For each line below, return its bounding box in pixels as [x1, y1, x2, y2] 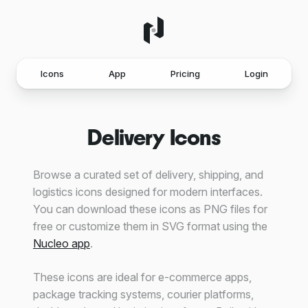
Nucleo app [33, 236, 90, 250]
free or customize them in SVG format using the [33, 219, 267, 233]
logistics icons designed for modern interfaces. [33, 185, 263, 199]
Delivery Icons [87, 127, 221, 150]
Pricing [170, 68, 200, 79]
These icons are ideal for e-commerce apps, [33, 270, 252, 284]
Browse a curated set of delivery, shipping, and [33, 168, 263, 181]
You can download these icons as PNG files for [33, 202, 267, 216]
